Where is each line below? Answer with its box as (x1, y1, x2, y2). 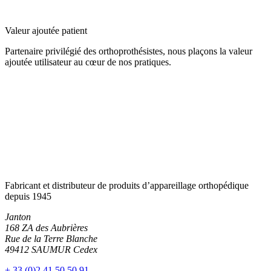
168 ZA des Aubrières (5, 222, 88, 233)
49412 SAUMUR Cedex (5, 244, 97, 255)
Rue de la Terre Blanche (5, 233, 97, 244)
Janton (5, 211, 31, 222)
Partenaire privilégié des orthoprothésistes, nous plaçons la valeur (5, 45, 252, 56)
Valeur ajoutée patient (5, 25, 87, 36)
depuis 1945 (5, 191, 51, 201)
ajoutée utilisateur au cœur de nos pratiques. (5, 56, 171, 67)
